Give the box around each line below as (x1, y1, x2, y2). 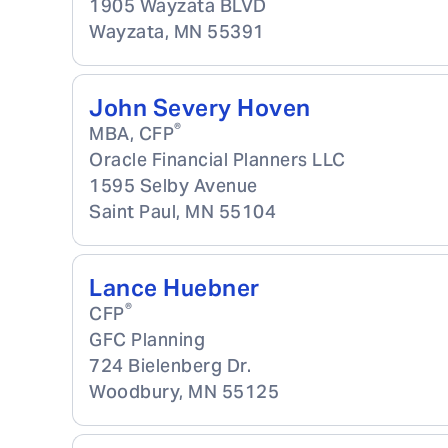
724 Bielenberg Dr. (89, 354, 251, 377)
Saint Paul (89, 200, 176, 223)
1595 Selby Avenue (89, 174, 258, 197)
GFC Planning (89, 328, 205, 351)
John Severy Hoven (89, 93, 311, 123)
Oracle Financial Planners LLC (89, 148, 346, 171)
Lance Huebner (89, 273, 260, 303)
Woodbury (89, 380, 179, 403)
